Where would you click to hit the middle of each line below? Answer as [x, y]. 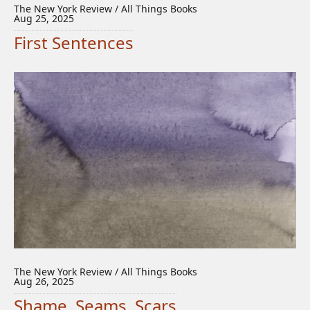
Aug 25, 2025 [44, 18]
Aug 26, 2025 [44, 281]
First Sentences [74, 43]
